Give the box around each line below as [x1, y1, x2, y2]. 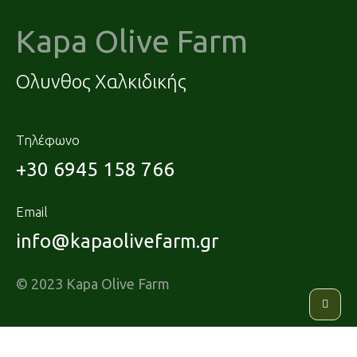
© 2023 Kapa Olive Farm [16, 275, 170, 292]
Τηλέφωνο [16, 131, 80, 147]
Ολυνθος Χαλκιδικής [16, 70, 186, 92]
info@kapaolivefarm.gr [16, 229, 218, 252]
